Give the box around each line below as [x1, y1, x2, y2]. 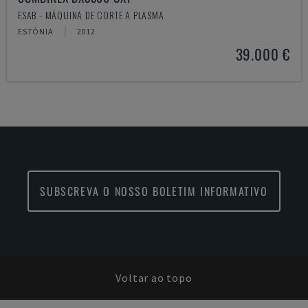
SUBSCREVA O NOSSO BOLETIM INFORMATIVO [40, 183, 268, 199]
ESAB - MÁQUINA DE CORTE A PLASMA [18, 8, 164, 22]
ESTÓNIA [18, 26, 54, 36]
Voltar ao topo [115, 271, 192, 285]
